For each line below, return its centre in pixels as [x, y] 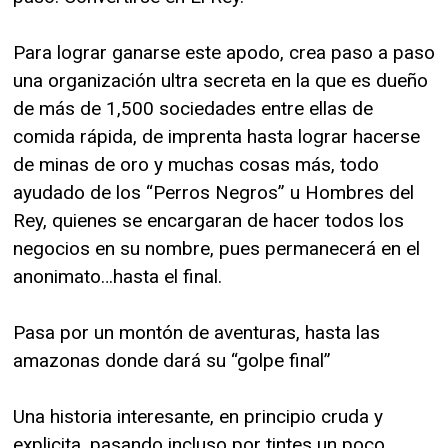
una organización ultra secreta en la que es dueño [220, 80]
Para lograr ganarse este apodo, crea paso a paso [224, 52]
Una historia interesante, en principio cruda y [198, 416]
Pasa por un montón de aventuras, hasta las [196, 332]
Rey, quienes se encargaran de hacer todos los [208, 220]
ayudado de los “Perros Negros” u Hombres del [213, 192]
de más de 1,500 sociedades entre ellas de [193, 108]
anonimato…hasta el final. [117, 276]
